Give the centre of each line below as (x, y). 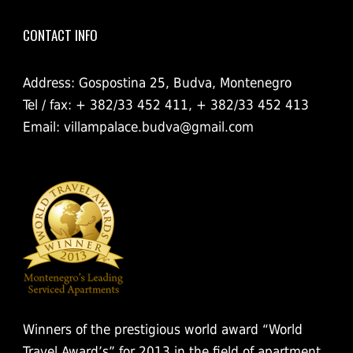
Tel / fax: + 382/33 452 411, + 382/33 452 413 (166, 105)
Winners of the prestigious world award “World (163, 330)
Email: (43, 127)
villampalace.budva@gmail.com (159, 127)
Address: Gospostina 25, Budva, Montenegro (157, 83)
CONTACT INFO (60, 35)
